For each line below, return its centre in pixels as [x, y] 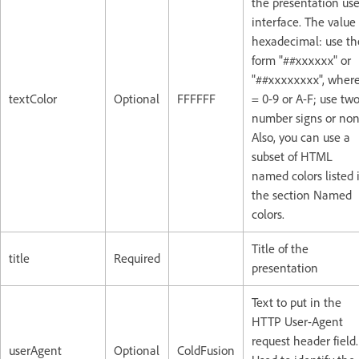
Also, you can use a [301, 137]
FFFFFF [196, 99]
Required [137, 258]
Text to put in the [296, 302]
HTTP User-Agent [297, 321]
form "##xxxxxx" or [301, 60]
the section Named [302, 195]
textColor [33, 99]
